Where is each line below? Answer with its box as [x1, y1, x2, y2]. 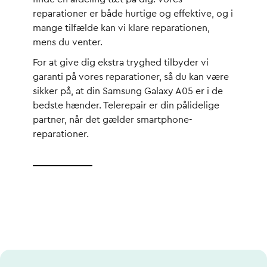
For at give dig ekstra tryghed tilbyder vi [33, 58, 209, 67]
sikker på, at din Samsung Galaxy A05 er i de [33, 86, 223, 96]
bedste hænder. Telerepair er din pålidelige [33, 101, 219, 110]
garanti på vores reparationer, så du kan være [33, 72, 229, 82]
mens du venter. [33, 38, 103, 47]
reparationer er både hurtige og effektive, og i [33, 9, 233, 18]
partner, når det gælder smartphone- [33, 115, 193, 125]
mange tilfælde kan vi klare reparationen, [33, 23, 210, 33]
